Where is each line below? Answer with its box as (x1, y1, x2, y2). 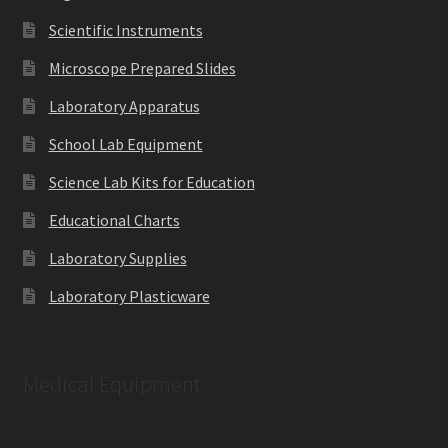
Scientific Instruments (48, 20, 203, 41)
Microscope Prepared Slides (48, 58, 236, 79)
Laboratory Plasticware (48, 286, 210, 307)
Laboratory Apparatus (48, 96, 200, 117)
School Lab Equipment (48, 134, 203, 155)
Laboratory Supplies (48, 248, 187, 269)
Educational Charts (48, 210, 180, 231)
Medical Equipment (22, 370, 201, 399)
